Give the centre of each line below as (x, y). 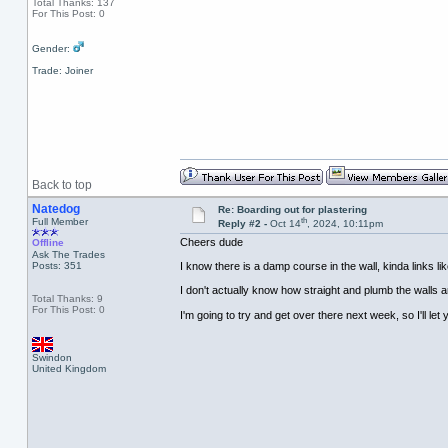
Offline (47, 242)
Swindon (51, 357)
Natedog (55, 209)
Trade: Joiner (62, 70)
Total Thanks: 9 (67, 298)
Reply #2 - (243, 224)
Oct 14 (285, 224)
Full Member (59, 221)
